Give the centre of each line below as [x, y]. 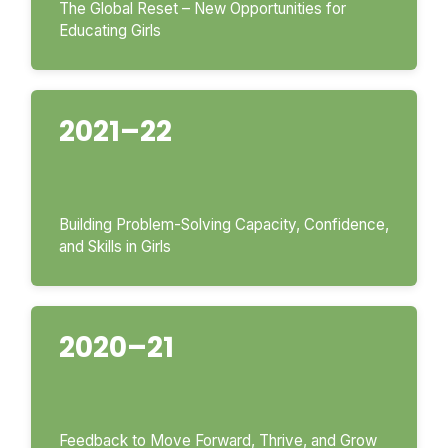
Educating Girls [110, 31]
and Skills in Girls [115, 247]
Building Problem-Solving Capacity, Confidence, [224, 225]
